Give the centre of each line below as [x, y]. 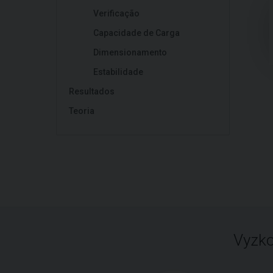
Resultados [92, 91]
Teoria [82, 111]
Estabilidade [118, 72]
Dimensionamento [130, 52]
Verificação [116, 13]
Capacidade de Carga [136, 33]
